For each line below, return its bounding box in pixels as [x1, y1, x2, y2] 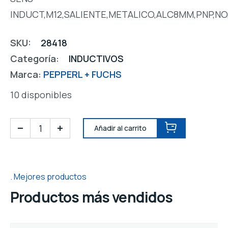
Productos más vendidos [10, 187, 173, 207]
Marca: [10, 68, 43, 80]
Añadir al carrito [94, 123, 147, 133]
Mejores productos [14, 170, 87, 182]
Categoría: [10, 52, 61, 65]
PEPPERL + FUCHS [43, 68, 122, 80]
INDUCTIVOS [69, 52, 124, 65]
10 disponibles [10, 88, 72, 101]
